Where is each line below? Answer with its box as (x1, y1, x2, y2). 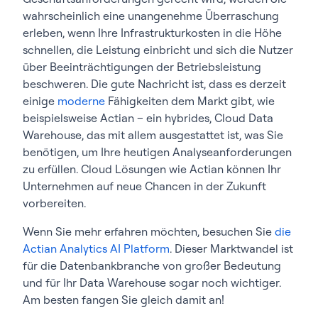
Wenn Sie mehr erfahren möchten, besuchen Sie (23, 224, 275, 238)
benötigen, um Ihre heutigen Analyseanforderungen (23, 144, 292, 159)
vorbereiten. (23, 195, 86, 210)
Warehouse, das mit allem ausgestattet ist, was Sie (23, 127, 283, 142)
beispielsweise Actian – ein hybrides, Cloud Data (23, 110, 273, 125)
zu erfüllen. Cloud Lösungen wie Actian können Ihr (23, 161, 281, 176)
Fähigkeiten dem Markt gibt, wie (105, 93, 275, 108)
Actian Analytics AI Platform (23, 241, 170, 256)
